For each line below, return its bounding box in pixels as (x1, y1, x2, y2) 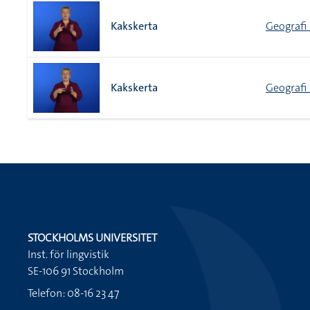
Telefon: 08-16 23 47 (28, 286, 119, 300)
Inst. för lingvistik (28, 247, 109, 262)
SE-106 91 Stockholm (28, 264, 124, 278)
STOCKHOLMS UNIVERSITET (28, 230, 157, 245)
